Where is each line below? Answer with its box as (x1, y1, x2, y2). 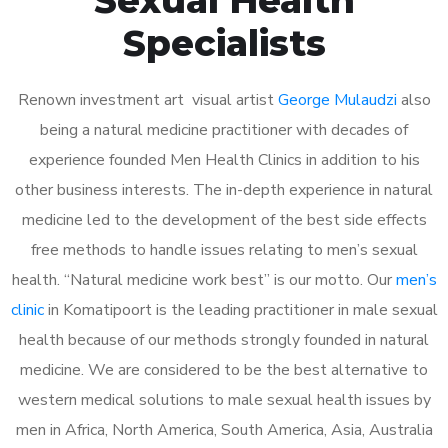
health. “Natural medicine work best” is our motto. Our (11, 268, 396, 291)
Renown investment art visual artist (17, 88, 278, 111)
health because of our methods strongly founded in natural (19, 328, 429, 351)
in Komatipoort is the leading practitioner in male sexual (43, 298, 438, 321)
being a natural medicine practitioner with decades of (40, 118, 408, 141)
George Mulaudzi (277, 88, 397, 111)
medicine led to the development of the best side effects (21, 208, 427, 231)
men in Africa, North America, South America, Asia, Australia (15, 418, 433, 441)
